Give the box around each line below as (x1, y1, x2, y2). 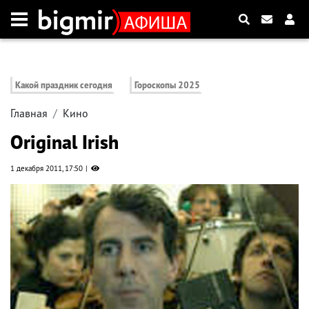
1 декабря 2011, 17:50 (10, 163, 83, 174)
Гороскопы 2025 (134, 79, 201, 92)
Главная (10, 106, 48, 121)
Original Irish (10, 129, 119, 155)
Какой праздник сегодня (15, 79, 112, 92)
